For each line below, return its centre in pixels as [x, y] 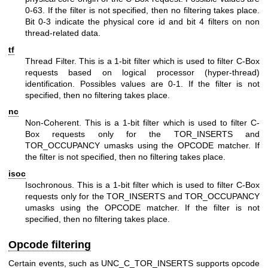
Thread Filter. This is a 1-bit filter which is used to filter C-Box [142, 61]
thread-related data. [63, 33]
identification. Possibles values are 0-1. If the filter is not [142, 83]
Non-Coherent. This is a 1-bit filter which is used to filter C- [142, 123]
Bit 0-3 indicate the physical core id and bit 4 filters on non [142, 22]
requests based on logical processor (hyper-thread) [142, 72]
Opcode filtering [50, 244]
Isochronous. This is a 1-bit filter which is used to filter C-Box [142, 185]
